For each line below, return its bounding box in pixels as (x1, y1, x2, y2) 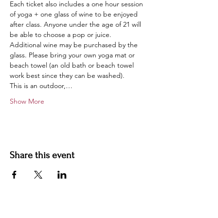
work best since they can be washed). (10, 71, 125, 80)
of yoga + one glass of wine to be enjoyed (10, 10, 140, 18)
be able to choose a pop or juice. (10, 30, 113, 39)
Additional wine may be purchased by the (10, 40, 140, 49)
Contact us (5, 207, 38, 216)
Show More (10, 97, 44, 106)
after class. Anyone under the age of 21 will (10, 20, 143, 29)
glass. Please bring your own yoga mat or (10, 51, 137, 59)
